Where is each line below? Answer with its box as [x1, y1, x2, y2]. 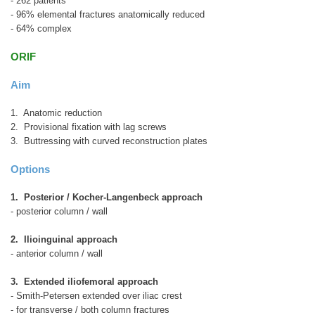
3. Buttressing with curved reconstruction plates [11, 135, 210, 146]
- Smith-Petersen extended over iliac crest [11, 290, 182, 301]
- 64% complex [11, 22, 72, 34]
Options [11, 162, 50, 175]
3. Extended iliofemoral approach [11, 276, 158, 287]
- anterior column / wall [11, 247, 103, 259]
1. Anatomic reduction [11, 107, 102, 118]
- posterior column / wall [11, 205, 108, 217]
